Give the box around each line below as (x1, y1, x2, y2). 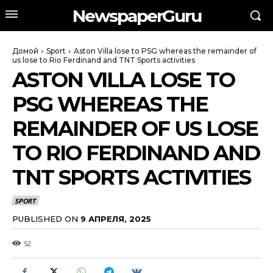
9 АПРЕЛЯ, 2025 (80, 213, 151, 224)
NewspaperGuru (72, 5, 201, 26)
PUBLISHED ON (12, 213, 78, 224)
